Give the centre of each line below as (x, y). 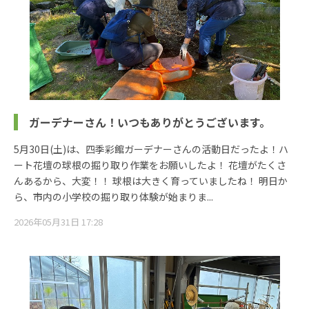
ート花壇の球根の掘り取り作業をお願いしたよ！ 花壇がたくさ (150, 165)
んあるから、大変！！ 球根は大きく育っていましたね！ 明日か (151, 180)
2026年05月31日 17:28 (58, 221)
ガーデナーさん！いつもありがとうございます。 (150, 122)
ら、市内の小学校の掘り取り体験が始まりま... (113, 196)
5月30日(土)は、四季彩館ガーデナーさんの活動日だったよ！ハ (151, 149)
